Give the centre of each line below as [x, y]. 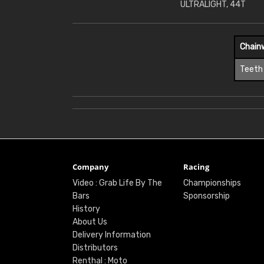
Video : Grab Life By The [117, 183]
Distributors [95, 248]
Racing [196, 167]
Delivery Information [111, 235]
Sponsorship [206, 196]
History [86, 209]
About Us [90, 222]
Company [90, 167]
